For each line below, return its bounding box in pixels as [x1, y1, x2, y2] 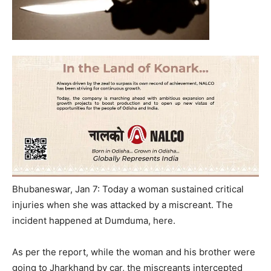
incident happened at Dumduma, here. [12, 215, 175, 227]
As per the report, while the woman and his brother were [12, 246, 255, 258]
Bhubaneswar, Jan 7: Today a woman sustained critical [12, 183, 244, 195]
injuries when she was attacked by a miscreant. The [12, 199, 233, 211]
